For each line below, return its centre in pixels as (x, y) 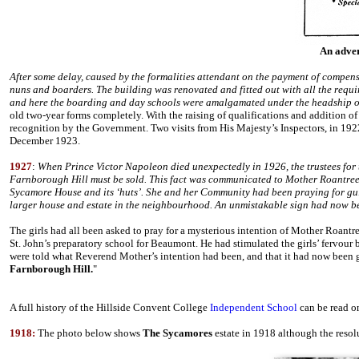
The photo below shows (89, 333)
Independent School (254, 307)
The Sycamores (177, 333)
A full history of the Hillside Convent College (110, 307)
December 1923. (45, 141)
